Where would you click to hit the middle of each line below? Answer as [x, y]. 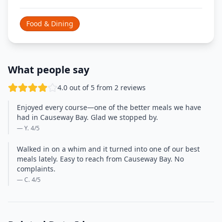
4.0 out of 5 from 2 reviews [102, 87]
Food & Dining [50, 24]
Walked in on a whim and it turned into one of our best [108, 149]
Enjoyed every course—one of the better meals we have [109, 107]
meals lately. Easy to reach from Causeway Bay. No [100, 159]
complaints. [36, 169]
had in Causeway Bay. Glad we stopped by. [87, 117]
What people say [49, 70]
